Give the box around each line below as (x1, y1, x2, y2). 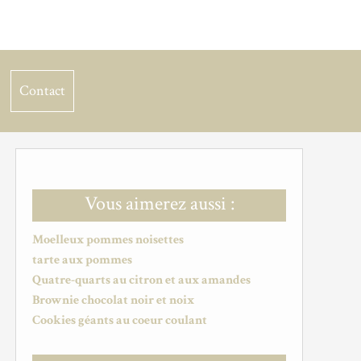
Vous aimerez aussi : (84, 191, 234, 216)
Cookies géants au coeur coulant (32, 312, 207, 329)
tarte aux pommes (32, 251, 132, 268)
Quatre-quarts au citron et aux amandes (32, 272, 251, 288)
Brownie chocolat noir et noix (32, 292, 194, 309)
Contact (19, 81, 65, 100)
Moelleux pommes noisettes (32, 231, 184, 248)
